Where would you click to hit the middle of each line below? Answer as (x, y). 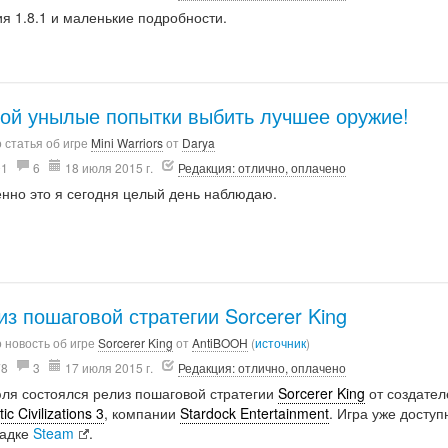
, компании (142, 412)
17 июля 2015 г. (109, 367)
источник (281, 342)
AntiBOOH (220, 342)
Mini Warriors (127, 142)
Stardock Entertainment (255, 412)
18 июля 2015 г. (109, 167)
